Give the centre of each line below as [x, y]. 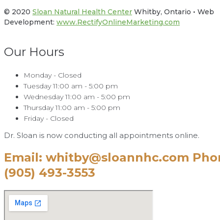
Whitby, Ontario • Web [173, 12]
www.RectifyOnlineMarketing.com [118, 22]
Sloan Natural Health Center [82, 12]
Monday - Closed [53, 75]
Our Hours [34, 52]
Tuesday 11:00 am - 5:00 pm [71, 86]
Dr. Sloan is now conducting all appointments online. [102, 135]
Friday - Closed [49, 118]
